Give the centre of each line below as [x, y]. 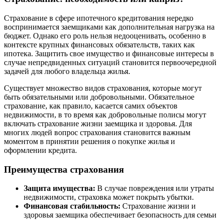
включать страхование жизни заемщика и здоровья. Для [98, 123]
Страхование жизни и [158, 206]
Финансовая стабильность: [72, 206]
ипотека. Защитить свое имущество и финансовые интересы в [109, 53]
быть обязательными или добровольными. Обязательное [99, 97]
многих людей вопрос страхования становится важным [97, 132]
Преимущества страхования [64, 169]
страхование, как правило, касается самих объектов [91, 106]
